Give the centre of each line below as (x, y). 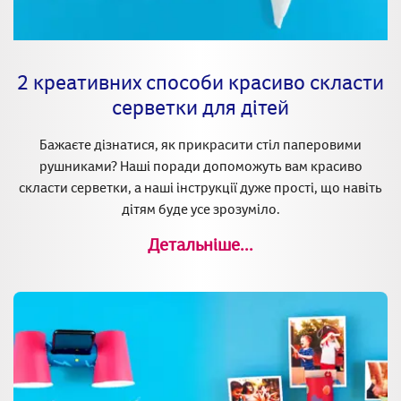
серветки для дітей (200, 107)
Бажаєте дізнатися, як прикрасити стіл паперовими (200, 145)
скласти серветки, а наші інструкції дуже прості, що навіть (200, 188)
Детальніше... (200, 244)
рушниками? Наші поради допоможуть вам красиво (200, 166)
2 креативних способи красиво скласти (200, 82)
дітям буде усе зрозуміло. (200, 209)
